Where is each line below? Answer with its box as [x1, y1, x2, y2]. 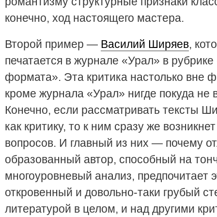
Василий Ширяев [101, 38, 189, 50]
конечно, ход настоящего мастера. [5, 12, 184, 24]
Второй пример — [5, 38, 101, 50]
